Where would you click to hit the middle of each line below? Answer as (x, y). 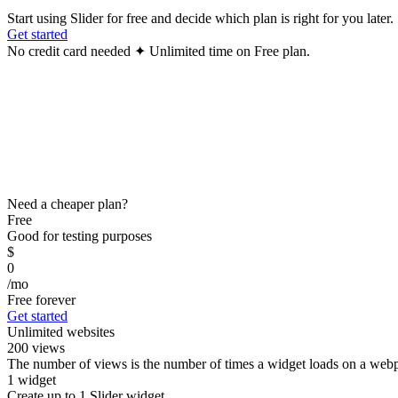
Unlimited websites (61, 331)
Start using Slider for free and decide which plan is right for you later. (200, 18)
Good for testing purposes (80, 235)
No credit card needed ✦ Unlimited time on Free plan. (159, 51)
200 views (36, 347)
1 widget (32, 379)
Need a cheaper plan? (68, 203)
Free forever (41, 299)
